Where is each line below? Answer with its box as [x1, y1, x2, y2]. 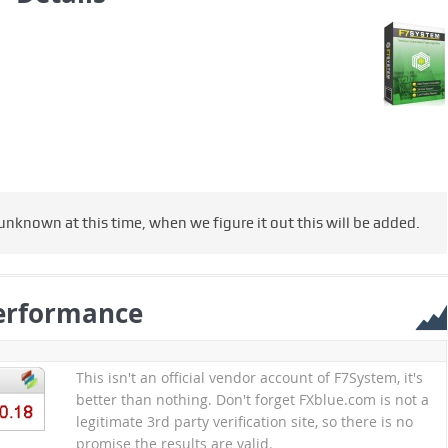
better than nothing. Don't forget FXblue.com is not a [75, 390, 429, 410]
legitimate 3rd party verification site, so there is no [75, 412, 413, 432]
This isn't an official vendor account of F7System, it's [75, 368, 423, 388]
